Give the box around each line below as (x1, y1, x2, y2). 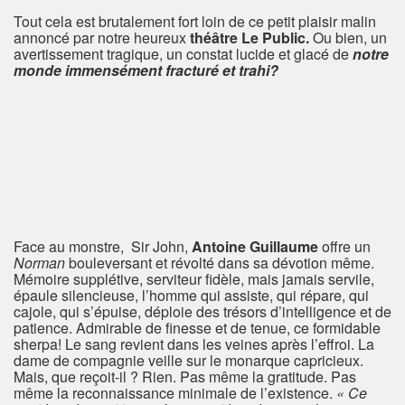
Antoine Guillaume (192, 235, 318, 257)
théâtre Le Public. (190, 26, 309, 48)
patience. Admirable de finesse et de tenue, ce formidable (14, 316, 381, 338)
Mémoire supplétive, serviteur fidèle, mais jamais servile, (14, 268, 374, 289)
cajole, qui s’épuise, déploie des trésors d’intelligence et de (14, 300, 391, 322)
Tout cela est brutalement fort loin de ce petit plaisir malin (14, 10, 376, 32)
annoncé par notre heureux (14, 26, 190, 48)
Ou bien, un (309, 26, 387, 48)
